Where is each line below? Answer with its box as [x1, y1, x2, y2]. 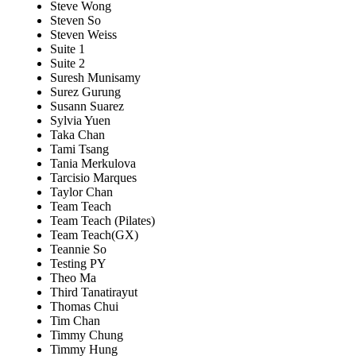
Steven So [50, 14, 101, 28]
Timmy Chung [50, 328, 123, 342]
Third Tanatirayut [50, 285, 137, 300]
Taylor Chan [50, 185, 113, 199]
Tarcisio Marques [50, 171, 137, 185]
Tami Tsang [50, 142, 109, 157]
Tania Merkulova [50, 157, 136, 171]
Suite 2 [50, 56, 85, 71]
